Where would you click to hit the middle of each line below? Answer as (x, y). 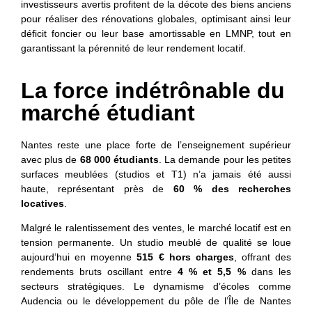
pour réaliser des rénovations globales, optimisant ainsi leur (156, 18)
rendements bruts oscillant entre (99, 272)
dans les (268, 272)
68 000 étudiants (119, 160)
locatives (42, 204)
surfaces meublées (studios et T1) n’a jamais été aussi (156, 174)
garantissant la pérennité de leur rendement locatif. (133, 48)
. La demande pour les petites (225, 160)
